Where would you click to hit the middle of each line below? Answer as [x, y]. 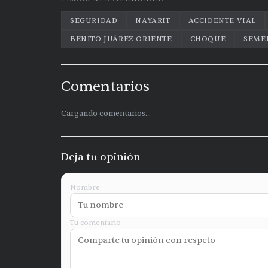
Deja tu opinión [101, 157]
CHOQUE [208, 39]
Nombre [85, 187]
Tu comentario [95, 223]
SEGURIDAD [94, 20]
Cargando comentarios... [106, 114]
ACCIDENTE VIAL [222, 20]
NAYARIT [153, 20]
